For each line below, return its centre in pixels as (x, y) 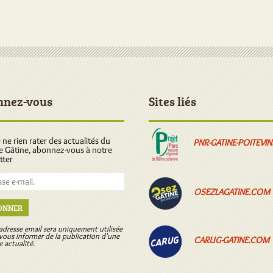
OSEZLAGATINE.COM (232, 192)
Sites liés (172, 101)
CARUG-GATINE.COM (232, 240)
